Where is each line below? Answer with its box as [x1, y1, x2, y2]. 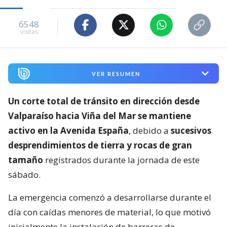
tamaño [8, 154, 43, 166]
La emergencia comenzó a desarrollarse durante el [8, 192, 211, 204]
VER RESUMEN [91, 70, 140, 77]
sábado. [8, 169, 41, 181]
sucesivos [171, 125, 211, 137]
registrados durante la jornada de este [43, 154, 200, 166]
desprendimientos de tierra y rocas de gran [8, 139, 192, 152]
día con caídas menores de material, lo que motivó [8, 206, 211, 218]
